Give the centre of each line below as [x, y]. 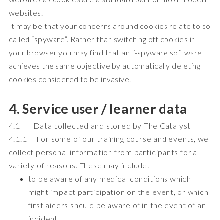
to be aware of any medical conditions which [110, 178]
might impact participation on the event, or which [118, 192]
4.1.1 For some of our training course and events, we [109, 138]
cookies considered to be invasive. [70, 79]
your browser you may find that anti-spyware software [105, 52]
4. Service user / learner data [98, 109]
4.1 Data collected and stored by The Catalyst [100, 125]
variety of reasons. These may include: [79, 165]
